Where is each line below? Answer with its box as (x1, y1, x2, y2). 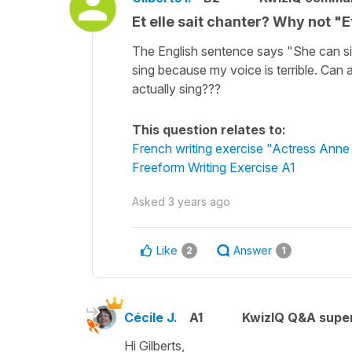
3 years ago (168, 194, 230, 208)
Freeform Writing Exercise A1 (132, 159, 295, 175)
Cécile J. (124, 309, 178, 325)
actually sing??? (132, 80, 221, 97)
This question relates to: (132, 121, 286, 137)
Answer (233, 243, 272, 257)
